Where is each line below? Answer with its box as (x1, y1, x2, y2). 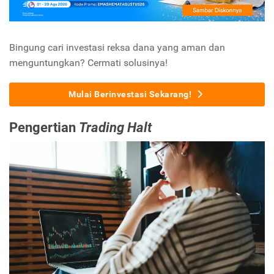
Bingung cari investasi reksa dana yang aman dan (9, 42, 225, 54)
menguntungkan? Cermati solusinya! (9, 57, 168, 69)
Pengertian (9, 119, 76, 136)
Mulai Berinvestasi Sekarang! (68, 89, 192, 100)
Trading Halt (79, 119, 152, 136)
